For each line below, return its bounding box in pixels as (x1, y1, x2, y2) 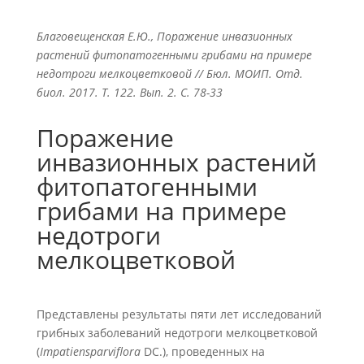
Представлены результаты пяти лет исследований (36, 306, 322, 322)
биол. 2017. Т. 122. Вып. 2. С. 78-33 (36, 84, 223, 100)
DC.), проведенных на (140, 344, 265, 359)
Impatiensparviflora (39, 344, 141, 359)
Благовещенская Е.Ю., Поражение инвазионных (36, 28, 292, 44)
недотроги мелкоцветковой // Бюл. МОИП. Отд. (36, 66, 303, 81)
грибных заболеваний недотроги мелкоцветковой (36, 325, 318, 340)
